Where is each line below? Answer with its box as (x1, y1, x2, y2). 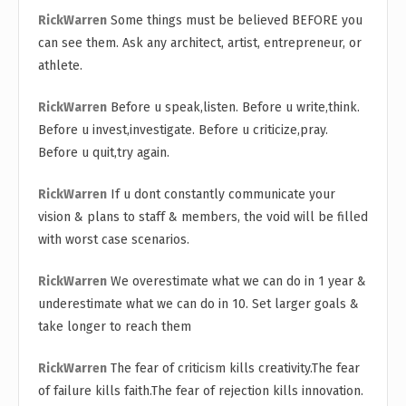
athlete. (38, 57, 82, 73)
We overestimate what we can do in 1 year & (111, 273, 366, 289)
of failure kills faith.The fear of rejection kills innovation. (38, 382, 367, 399)
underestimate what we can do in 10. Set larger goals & (38, 295, 359, 312)
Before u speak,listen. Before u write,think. (107, 99, 360, 115)
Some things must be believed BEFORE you (107, 12, 362, 28)
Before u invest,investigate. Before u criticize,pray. (38, 121, 328, 138)
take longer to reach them (38, 318, 191, 334)
